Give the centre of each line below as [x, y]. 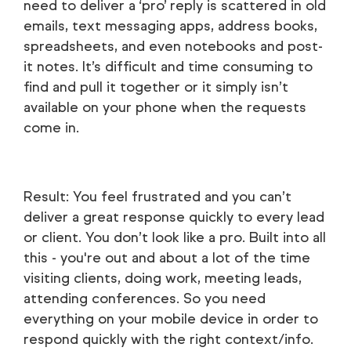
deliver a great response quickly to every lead [174, 217]
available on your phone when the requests [165, 107]
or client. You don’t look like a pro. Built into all [175, 237]
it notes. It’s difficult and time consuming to [168, 66]
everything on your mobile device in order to [171, 318]
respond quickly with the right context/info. [168, 339]
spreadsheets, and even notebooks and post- [173, 46]
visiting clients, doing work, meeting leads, [163, 278]
